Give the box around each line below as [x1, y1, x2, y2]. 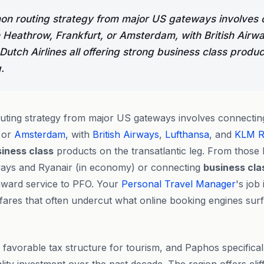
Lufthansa [165, 128, 209, 140]
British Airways [93, 128, 159, 140]
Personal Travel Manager [121, 178, 236, 190]
